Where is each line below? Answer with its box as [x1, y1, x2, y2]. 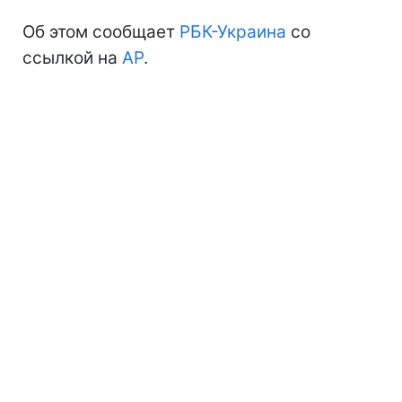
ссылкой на [22, 47, 122, 68]
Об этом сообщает [22, 21, 179, 42]
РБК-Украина [179, 21, 286, 42]
